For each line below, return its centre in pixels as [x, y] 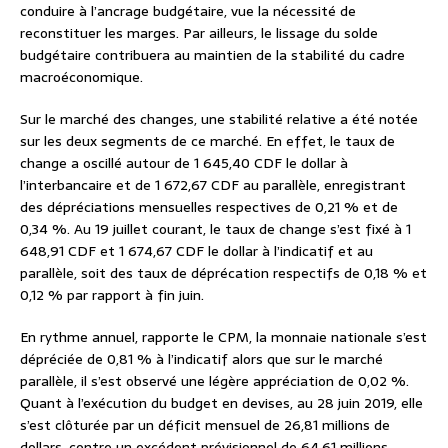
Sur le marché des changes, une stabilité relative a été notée [219, 119]
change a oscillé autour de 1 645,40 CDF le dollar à [184, 163]
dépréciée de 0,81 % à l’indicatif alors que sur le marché [201, 359]
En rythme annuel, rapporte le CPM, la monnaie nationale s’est [223, 337]
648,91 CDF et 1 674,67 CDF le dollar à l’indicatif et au [196, 251]
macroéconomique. [81, 77]
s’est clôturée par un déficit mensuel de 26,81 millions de [205, 425]
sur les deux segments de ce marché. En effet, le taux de [207, 141]
